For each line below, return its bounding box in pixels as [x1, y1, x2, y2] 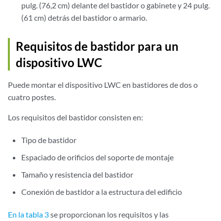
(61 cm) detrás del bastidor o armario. [21, 12, 147, 22]
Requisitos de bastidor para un [16, 38, 179, 53]
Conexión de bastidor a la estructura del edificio [21, 186, 183, 196]
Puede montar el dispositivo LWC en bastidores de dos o [8, 79, 198, 89]
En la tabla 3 [8, 209, 49, 219]
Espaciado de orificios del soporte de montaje [21, 152, 174, 162]
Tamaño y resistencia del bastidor [21, 169, 134, 179]
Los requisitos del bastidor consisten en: [8, 112, 143, 122]
